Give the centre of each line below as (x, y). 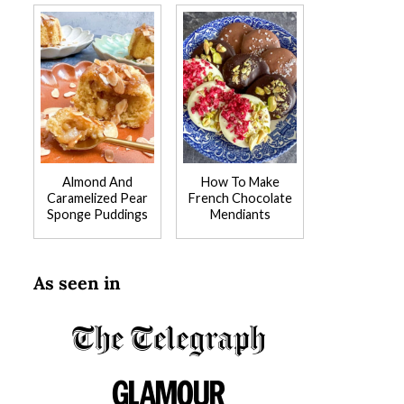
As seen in (77, 283)
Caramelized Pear (97, 198)
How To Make (240, 182)
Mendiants (240, 214)
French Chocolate (240, 198)
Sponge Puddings (97, 214)
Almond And (97, 182)
